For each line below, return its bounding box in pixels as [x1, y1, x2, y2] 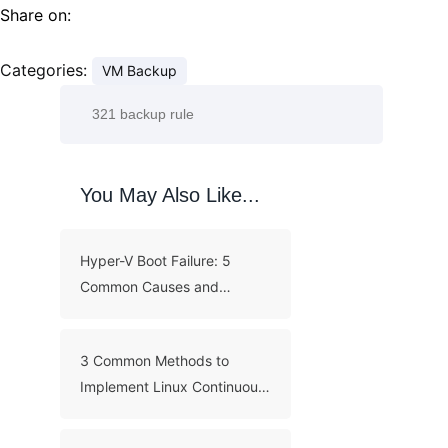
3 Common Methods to [80, 351, 229, 369]
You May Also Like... [80, 183, 260, 206]
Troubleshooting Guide [80, 303, 227, 321]
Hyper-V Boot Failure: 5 [80, 251, 232, 269]
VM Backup [102, 61, 177, 79]
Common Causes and [80, 277, 219, 295]
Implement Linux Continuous [80, 377, 265, 395]
